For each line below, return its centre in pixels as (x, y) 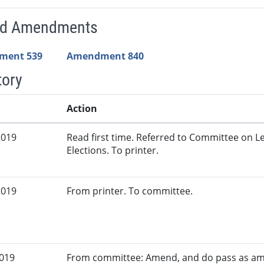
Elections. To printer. (113, 151)
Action (82, 109)
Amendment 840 (105, 56)
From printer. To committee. (130, 191)
